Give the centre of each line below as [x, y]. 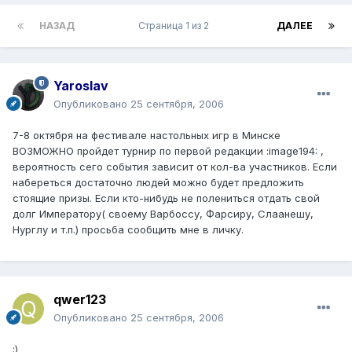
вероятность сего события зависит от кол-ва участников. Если [175, 166]
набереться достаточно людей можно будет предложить [158, 182]
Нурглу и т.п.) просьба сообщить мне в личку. [128, 229]
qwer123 [80, 299]
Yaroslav [81, 85]
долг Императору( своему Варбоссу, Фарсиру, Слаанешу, [163, 213]
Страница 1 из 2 [176, 25]
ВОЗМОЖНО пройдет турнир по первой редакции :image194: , [168, 150]
